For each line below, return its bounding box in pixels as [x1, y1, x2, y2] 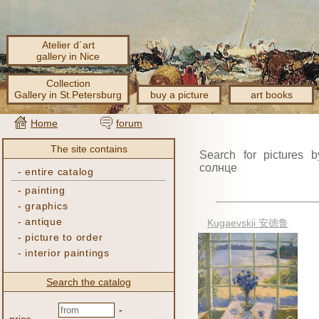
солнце [199, 162, 237, 174]
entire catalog [25, 166, 94, 177]
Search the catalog [46, 276, 131, 288]
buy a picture [150, 89, 209, 100]
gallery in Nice [36, 51, 100, 62]
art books [250, 89, 293, 100]
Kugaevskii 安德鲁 [207, 217, 288, 229]
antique [25, 216, 63, 227]
